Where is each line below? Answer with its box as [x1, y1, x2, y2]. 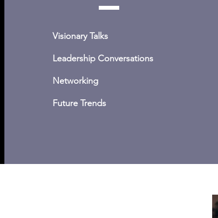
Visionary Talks [52, 31, 108, 41]
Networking [52, 75, 98, 86]
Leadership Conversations [52, 53, 153, 64]
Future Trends [52, 98, 106, 109]
